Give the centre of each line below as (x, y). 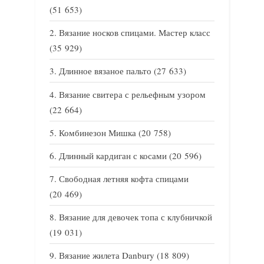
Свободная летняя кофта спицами (124, 179)
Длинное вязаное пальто (105, 71)
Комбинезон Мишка (98, 132)
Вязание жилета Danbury (107, 255)
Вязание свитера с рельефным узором (132, 94)
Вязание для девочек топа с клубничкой (136, 217)
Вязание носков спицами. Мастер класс (135, 33)
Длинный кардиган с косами (113, 155)
